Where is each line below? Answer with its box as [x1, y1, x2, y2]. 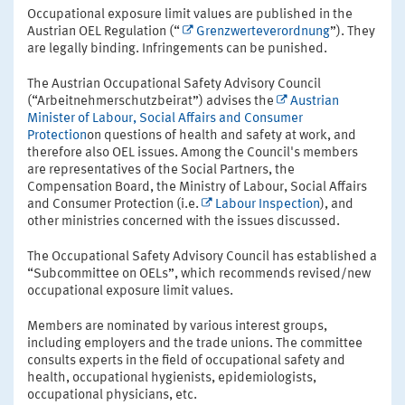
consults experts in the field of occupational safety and [27, 353, 345, 368]
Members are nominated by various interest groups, [27, 319, 327, 334]
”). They [330, 24, 375, 39]
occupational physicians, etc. [27, 388, 197, 402]
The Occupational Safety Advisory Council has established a [27, 250, 377, 264]
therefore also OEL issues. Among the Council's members [27, 146, 358, 160]
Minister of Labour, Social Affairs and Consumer [27, 111, 303, 126]
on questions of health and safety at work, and [87, 128, 356, 143]
